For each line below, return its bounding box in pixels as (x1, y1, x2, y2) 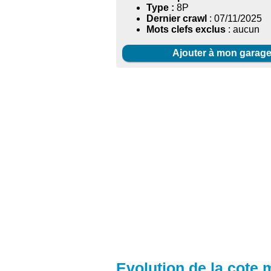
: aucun (226, 24, 260, 35)
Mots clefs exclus (146, 24, 226, 35)
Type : (146, 2, 174, 13)
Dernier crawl (146, 13, 207, 24)
